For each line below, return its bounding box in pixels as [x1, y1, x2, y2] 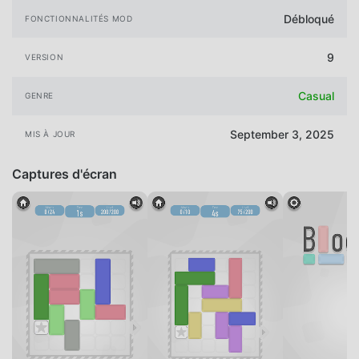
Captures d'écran [12, 165, 117, 182]
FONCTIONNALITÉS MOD [25, 13, 133, 23]
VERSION [25, 52, 64, 63]
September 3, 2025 [230, 127, 334, 142]
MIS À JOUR [25, 129, 75, 139]
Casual [298, 89, 334, 103]
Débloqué [284, 11, 334, 26]
